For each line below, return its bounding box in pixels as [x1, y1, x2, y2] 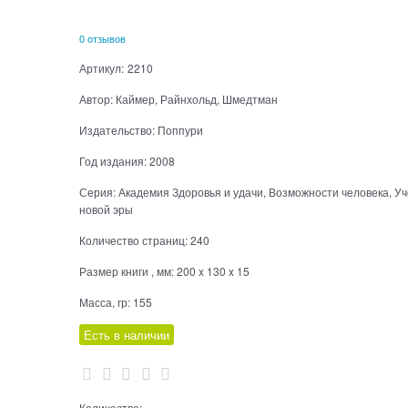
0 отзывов [78, 30, 126, 46]
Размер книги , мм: [78, 262, 177, 279]
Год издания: [78, 152, 149, 168]
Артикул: [78, 59, 124, 76]
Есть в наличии [83, 325, 169, 343]
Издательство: [78, 121, 158, 138]
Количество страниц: [78, 231, 190, 248]
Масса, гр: [78, 293, 133, 310]
